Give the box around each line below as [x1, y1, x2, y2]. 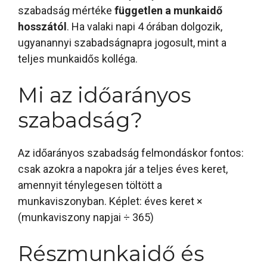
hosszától [18, 20, 67, 33]
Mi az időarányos [18, 82, 191, 108]
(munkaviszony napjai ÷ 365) [18, 211, 154, 224]
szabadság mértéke [18, 4, 114, 17]
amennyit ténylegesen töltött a [18, 179, 162, 192]
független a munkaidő [114, 4, 222, 17]
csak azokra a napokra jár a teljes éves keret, [18, 163, 228, 176]
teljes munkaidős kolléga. [18, 52, 138, 66]
